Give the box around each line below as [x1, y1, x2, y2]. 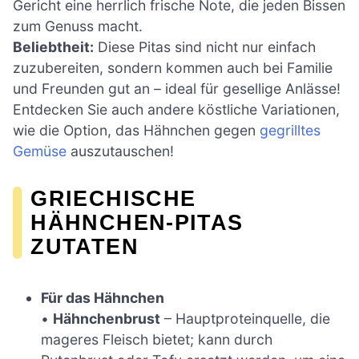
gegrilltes [260, 122, 321, 139]
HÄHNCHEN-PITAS [30, 210, 244, 236]
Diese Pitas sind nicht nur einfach [94, 38, 316, 56]
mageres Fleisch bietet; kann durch [41, 330, 273, 348]
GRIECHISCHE [30, 186, 196, 212]
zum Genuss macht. [13, 18, 143, 35]
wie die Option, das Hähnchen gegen [13, 122, 260, 139]
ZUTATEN [30, 234, 139, 260]
